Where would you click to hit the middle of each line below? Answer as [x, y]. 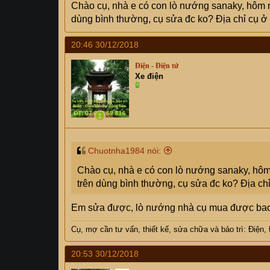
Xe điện [149, 76]
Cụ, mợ [86, 229]
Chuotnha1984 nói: [124, 151]
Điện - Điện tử [157, 66]
